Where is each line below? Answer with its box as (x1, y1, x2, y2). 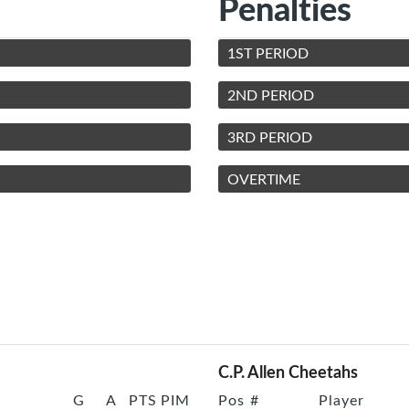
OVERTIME (227, 169, 300, 190)
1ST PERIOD (227, 43, 309, 64)
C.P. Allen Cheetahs (218, 360, 358, 383)
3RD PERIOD (227, 127, 312, 148)
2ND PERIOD (227, 85, 314, 106)
